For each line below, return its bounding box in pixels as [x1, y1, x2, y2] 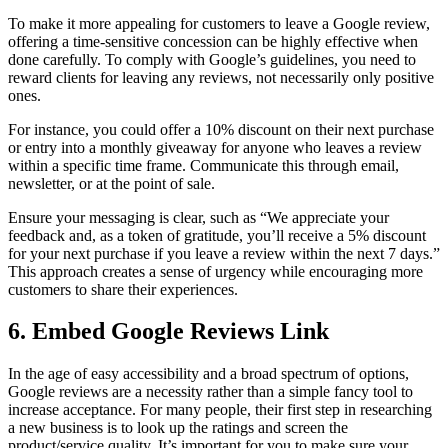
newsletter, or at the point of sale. [8, 174, 215, 192]
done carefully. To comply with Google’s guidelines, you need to [8, 50, 416, 68]
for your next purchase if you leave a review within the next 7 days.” [8, 244, 440, 262]
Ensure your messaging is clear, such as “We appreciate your [8, 208, 389, 226]
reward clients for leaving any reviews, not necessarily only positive [8, 68, 434, 86]
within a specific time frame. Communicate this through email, [8, 156, 399, 174]
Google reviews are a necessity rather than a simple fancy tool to [8, 383, 413, 401]
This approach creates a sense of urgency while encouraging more [8, 262, 423, 280]
